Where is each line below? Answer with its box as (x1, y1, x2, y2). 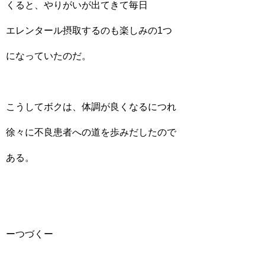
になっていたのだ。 (6, 51, 91, 61)
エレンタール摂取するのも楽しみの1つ (6, 25, 172, 35)
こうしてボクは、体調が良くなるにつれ (6, 102, 176, 112)
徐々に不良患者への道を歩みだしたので (6, 127, 176, 137)
